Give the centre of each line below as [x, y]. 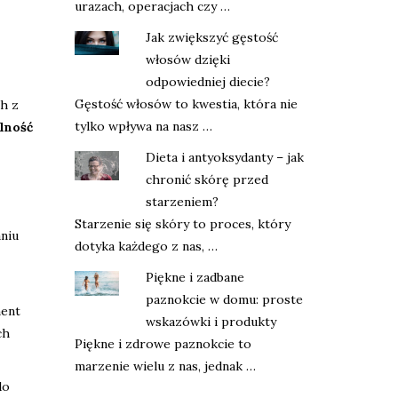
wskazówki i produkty [211, 322]
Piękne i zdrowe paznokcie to [163, 344]
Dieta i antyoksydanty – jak [224, 157]
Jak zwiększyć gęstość [211, 37]
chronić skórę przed [207, 179]
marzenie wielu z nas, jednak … [165, 366]
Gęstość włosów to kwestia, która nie [186, 104]
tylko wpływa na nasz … [143, 126]
